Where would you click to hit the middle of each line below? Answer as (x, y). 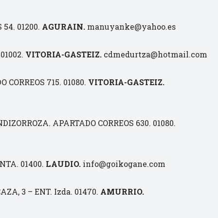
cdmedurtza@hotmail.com (154, 54)
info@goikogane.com (123, 164)
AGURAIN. (64, 27)
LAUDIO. (62, 164)
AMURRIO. (121, 191)
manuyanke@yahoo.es (130, 27)
